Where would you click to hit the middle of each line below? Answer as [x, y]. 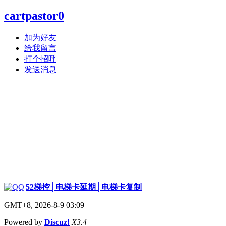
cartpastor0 [34, 15]
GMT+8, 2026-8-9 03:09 [44, 205]
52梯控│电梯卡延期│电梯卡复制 [84, 187]
